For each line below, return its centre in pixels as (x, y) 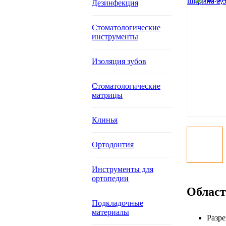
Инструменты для (123, 169)
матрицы (107, 95)
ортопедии (110, 178)
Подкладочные (118, 203)
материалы (110, 212)
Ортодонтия (113, 145)
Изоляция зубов (119, 61)
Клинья (105, 120)
